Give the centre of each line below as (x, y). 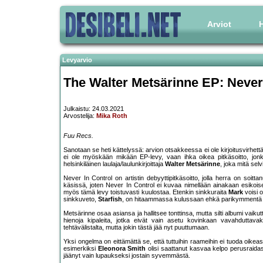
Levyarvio (77, 60)
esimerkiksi (81, 249)
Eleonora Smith (122, 249)
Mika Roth (112, 116)
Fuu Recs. (78, 136)
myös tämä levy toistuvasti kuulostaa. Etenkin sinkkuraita (146, 192)
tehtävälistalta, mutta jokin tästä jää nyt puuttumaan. (136, 227)
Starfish (110, 199)
